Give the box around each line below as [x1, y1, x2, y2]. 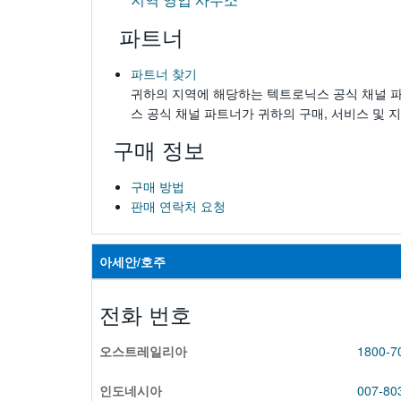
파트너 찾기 [131, 64, 197, 83]
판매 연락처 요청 [131, 197, 226, 216]
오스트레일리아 [99, 341, 187, 360]
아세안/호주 [99, 252, 166, 270]
